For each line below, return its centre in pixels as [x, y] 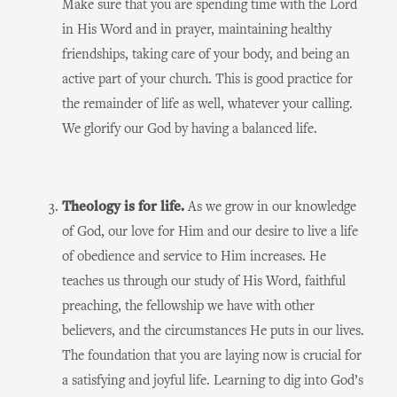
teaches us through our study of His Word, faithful [204, 282]
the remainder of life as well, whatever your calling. [207, 105]
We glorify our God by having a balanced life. [190, 129]
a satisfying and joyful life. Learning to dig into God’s [213, 381]
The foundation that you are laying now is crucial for [212, 356]
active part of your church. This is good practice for [207, 80]
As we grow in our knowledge [270, 207]
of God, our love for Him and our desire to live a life [210, 232]
